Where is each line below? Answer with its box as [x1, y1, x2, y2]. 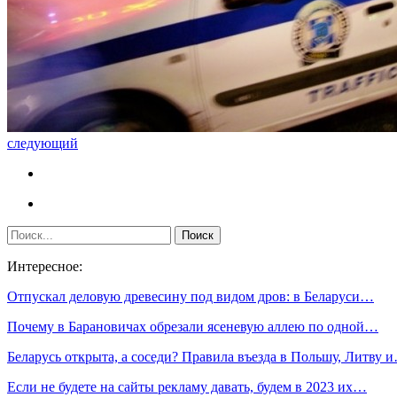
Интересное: [7, 259, 82, 274]
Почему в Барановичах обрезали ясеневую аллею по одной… [7, 319, 378, 334]
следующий [7, 136, 78, 151]
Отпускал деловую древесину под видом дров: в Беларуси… [7, 289, 374, 304]
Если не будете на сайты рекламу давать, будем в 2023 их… [7, 379, 367, 394]
